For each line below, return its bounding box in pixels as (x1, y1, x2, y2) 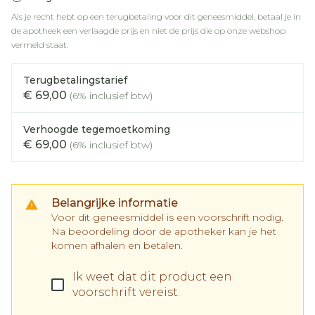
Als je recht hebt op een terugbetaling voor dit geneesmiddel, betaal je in (11, 11, 301, 22)
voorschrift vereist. (72, 285, 180, 299)
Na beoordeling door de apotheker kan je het (51, 225, 276, 238)
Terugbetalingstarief (23, 74, 127, 86)
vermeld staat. (11, 39, 68, 50)
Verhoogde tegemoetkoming (23, 123, 170, 136)
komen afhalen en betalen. (51, 239, 183, 252)
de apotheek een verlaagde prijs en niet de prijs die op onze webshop (11, 25, 285, 36)
